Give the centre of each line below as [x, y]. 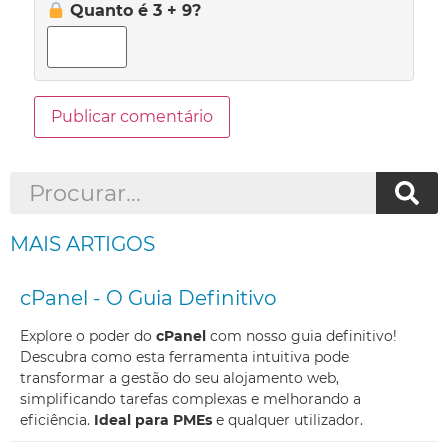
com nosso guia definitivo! [301, 335]
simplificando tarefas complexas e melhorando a [190, 398]
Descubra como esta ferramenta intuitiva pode [184, 356]
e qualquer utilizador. [287, 419]
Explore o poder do [88, 335]
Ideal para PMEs [153, 419]
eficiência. [57, 419]
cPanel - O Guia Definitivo [148, 297]
